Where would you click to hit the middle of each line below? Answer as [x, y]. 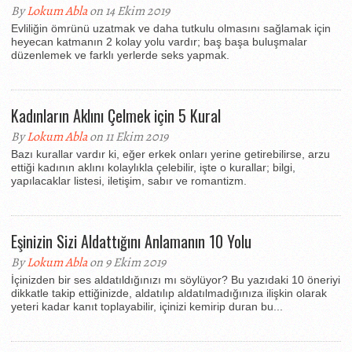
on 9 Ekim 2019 [126, 262]
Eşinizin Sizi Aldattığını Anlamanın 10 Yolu [131, 241]
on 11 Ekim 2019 [128, 137]
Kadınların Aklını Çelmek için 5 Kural [116, 115]
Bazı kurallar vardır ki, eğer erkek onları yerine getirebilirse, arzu [170, 154]
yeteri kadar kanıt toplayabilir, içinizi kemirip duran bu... [147, 306]
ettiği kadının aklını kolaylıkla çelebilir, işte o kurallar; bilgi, [153, 167]
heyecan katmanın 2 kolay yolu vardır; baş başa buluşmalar [159, 42]
